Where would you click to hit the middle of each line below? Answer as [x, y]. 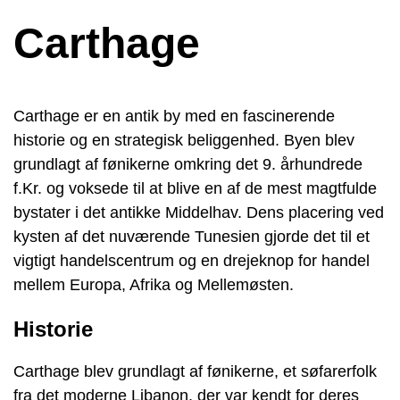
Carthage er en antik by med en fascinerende [174, 116]
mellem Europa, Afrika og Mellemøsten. [154, 285]
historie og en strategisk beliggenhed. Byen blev [184, 140]
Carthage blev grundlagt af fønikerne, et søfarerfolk [195, 371]
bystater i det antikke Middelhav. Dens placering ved [199, 212]
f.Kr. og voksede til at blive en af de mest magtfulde [195, 188]
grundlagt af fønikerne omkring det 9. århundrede [188, 164]
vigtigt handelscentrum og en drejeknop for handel [192, 261]
